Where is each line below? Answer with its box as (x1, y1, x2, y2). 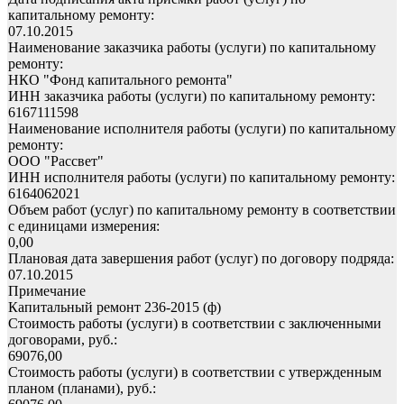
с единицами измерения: (8, 217, 160, 234)
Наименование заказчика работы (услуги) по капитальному (8, 39, 376, 55)
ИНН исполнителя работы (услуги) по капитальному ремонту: (8, 169, 395, 185)
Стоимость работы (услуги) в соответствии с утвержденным (8, 363, 381, 380)
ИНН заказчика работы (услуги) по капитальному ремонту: (8, 87, 375, 104)
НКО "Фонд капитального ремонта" (8, 71, 233, 87)
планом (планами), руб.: (8, 380, 156, 396)
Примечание (8, 282, 86, 298)
